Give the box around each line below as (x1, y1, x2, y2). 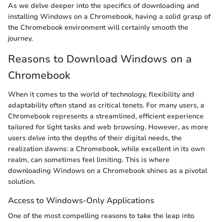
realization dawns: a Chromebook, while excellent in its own (8, 144, 205, 154)
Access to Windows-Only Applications (8, 194, 154, 206)
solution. (8, 176, 35, 186)
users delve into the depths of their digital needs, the (8, 133, 182, 143)
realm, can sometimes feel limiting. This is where (8, 155, 169, 165)
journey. (8, 34, 33, 44)
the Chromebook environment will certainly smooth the (8, 23, 188, 33)
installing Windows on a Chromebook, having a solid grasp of (8, 12, 211, 22)
